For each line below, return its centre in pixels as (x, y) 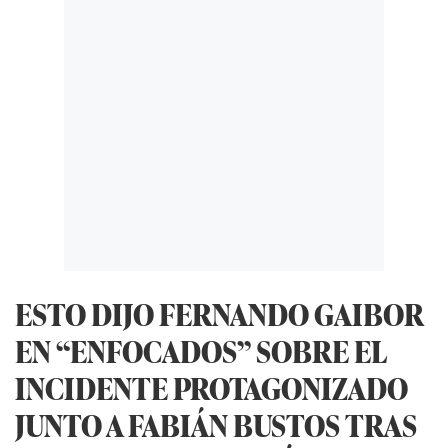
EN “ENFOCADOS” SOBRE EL (201, 350)
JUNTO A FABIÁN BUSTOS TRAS (216, 424)
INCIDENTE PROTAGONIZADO (211, 387)
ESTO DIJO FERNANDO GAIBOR (219, 313)
